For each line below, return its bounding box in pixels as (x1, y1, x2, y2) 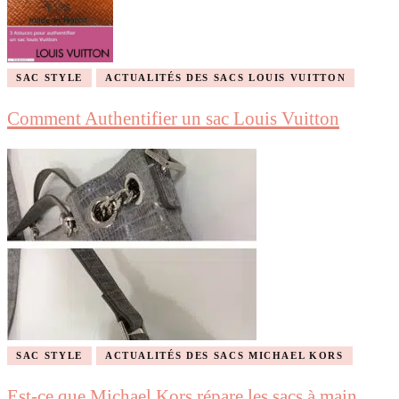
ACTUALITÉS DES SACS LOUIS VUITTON (104, 71, 346, 83)
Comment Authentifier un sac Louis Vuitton (7, 107, 339, 129)
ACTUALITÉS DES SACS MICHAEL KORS (104, 349, 344, 361)
